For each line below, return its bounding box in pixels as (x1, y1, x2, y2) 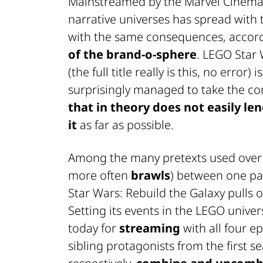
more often (68, 167, 131, 183)
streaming (119, 220, 180, 236)
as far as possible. (77, 116, 174, 133)
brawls (131, 167, 170, 183)
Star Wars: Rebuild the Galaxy (68, 184, 225, 201)
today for (68, 220, 119, 236)
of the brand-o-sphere (68, 46, 197, 62)
